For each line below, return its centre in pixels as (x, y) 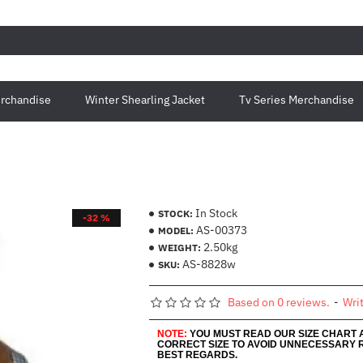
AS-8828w (209, 264)
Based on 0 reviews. (278, 302)
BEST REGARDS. (197, 355)
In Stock (216, 213)
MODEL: (175, 230)
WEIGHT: (179, 247)
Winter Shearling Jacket (145, 100)
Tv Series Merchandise (297, 100)
